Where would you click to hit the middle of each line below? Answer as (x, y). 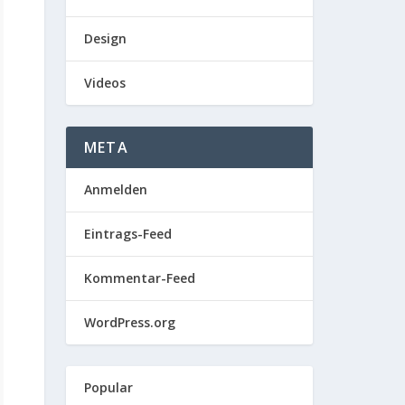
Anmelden (116, 189)
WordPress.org (130, 322)
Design (105, 38)
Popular (108, 387)
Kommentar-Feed (140, 278)
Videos (105, 83)
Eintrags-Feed (128, 234)
